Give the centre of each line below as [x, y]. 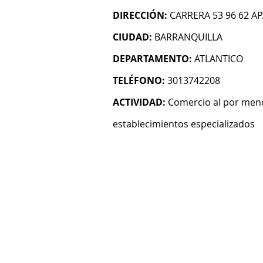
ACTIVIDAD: [139, 102]
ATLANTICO [219, 59]
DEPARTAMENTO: [152, 59]
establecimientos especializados [184, 124]
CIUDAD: [132, 37]
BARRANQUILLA [188, 37]
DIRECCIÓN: [140, 15]
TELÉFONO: [139, 80]
